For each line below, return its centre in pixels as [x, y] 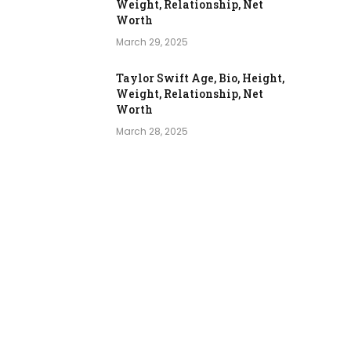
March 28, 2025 [152, 132]
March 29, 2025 [152, 42]
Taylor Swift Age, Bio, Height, [200, 78]
